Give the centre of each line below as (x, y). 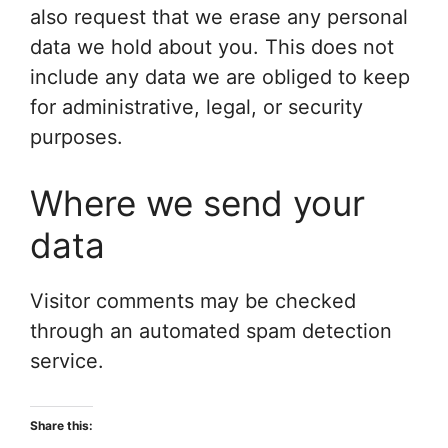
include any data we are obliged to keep (220, 77)
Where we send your (197, 203)
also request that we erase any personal (219, 17)
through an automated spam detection (211, 331)
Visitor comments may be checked (193, 301)
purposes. (76, 137)
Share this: (61, 425)
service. (67, 361)
